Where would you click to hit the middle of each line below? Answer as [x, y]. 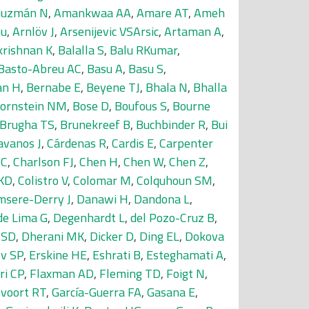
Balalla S [81, 50]
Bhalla [210, 87]
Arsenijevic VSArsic [109, 31]
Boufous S [141, 106]
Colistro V [43, 180]
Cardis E [133, 143]
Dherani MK [53, 236]
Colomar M [102, 180]
